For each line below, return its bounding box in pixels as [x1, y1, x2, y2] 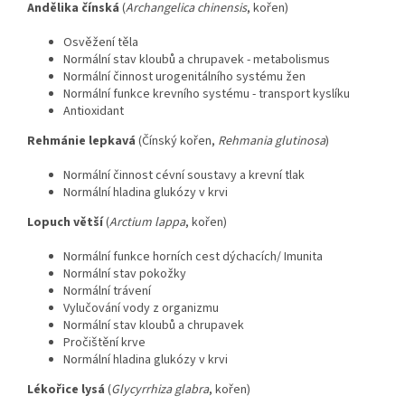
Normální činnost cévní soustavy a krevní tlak [63, 166, 305, 185]
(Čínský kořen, [136, 132, 218, 151]
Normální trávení [63, 282, 151, 301]
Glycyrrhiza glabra [111, 381, 209, 400]
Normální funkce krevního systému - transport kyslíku [63, 85, 350, 104]
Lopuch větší [27, 213, 103, 232]
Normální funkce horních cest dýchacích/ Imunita [63, 248, 323, 267]
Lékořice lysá [27, 381, 105, 400]
